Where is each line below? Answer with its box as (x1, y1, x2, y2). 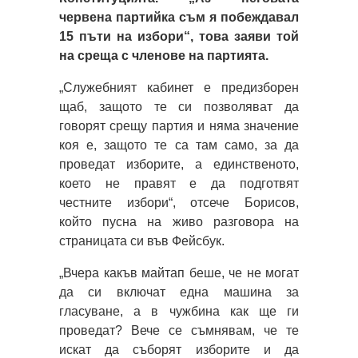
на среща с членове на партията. (59, 48, 268, 62)
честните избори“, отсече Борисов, (59, 195, 299, 209)
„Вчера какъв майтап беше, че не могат (59, 265, 299, 280)
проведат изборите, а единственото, (59, 157, 299, 171)
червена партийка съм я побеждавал (59, 10, 299, 24)
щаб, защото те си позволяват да (59, 99, 299, 113)
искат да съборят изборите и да (59, 342, 299, 356)
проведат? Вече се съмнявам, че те (59, 323, 299, 337)
